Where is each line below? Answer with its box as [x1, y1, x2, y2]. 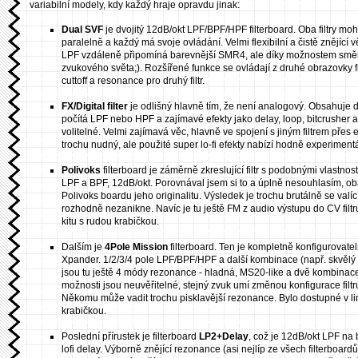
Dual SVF [62, 24, 103, 36]
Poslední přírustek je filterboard [62, 331, 199, 343]
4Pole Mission [105, 241, 168, 253]
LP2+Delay [199, 331, 249, 343]
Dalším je [62, 241, 105, 253]
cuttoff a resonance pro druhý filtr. [62, 75, 205, 87]
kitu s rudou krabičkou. [62, 216, 159, 228]
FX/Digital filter [62, 101, 128, 113]
